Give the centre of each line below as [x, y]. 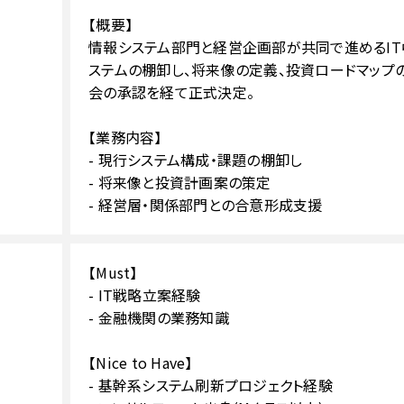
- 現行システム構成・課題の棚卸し [196, 160]
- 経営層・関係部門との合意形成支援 [206, 205]
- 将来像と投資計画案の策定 [180, 182]
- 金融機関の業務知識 [159, 317]
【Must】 [113, 272]
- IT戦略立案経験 [145, 295]
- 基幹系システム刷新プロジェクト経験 [211, 385]
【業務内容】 [125, 137]
